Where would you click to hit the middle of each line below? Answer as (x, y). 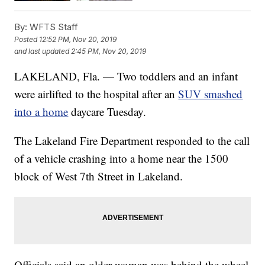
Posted (27, 39)
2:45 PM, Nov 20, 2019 (109, 51)
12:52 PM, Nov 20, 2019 (78, 39)
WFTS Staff (53, 27)
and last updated (42, 51)
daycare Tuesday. (109, 111)
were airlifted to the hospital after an (96, 93)
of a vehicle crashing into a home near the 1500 (122, 158)
